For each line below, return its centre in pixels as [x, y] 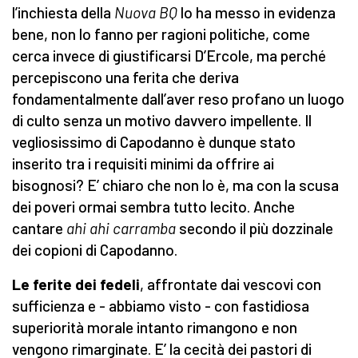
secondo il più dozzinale [255, 229]
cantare [39, 229]
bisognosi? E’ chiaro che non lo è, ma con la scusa [175, 185]
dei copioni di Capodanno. [95, 250]
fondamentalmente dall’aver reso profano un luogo [178, 99]
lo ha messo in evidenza [257, 13]
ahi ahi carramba [121, 229]
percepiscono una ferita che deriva [125, 78]
